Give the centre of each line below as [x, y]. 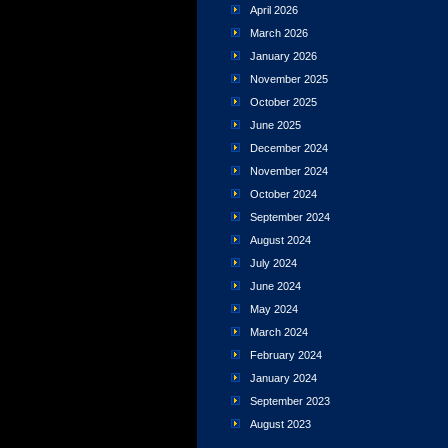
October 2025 [283, 102]
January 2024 [283, 378]
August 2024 [280, 240]
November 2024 [289, 171]
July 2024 [273, 263]
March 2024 [279, 332]
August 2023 [280, 424]
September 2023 [290, 401]
